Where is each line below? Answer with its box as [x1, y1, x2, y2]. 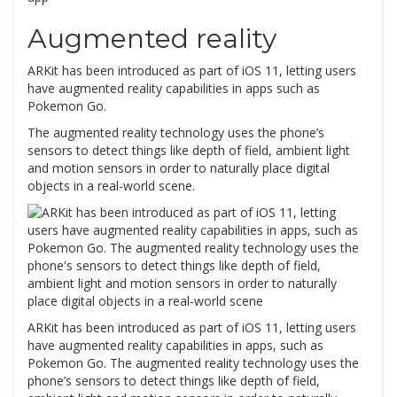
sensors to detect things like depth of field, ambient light [27, 142, 350, 160]
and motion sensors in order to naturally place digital [27, 160, 330, 177]
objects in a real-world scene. [27, 177, 195, 195]
